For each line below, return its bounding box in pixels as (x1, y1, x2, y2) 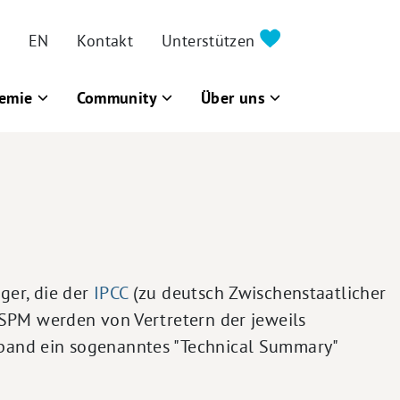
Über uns (200, 87, 265, 108)
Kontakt (77, 30, 134, 51)
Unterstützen (162, 30, 260, 51)
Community (76, 87, 157, 108)
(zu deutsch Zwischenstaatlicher (128, 281, 387, 304)
